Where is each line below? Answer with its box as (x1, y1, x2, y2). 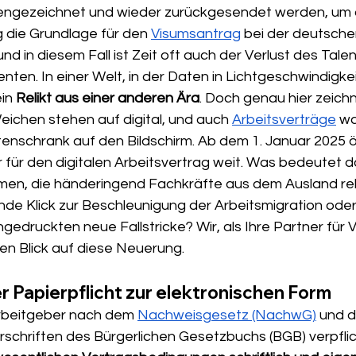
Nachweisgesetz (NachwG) (137, 307, 316, 323)
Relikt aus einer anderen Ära (16, 90, 199, 106)
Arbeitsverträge (232, 111, 336, 127)
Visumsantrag (151, 25, 241, 41)
